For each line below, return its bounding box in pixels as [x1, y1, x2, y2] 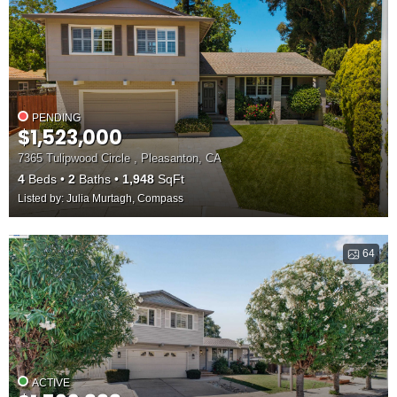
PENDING [32, 112, 81, 125]
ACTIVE [32, 376, 70, 389]
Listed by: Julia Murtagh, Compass [18, 192, 183, 206]
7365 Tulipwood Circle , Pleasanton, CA [18, 152, 222, 166]
